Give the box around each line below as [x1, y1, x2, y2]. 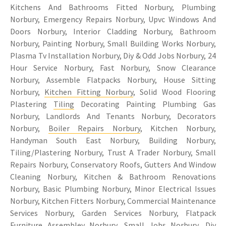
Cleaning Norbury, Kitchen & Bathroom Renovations [10, 171, 216, 182]
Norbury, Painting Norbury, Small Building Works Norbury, [10, 38, 216, 48]
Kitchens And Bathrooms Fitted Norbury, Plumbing [10, 2, 216, 12]
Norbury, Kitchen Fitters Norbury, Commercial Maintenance [10, 195, 216, 206]
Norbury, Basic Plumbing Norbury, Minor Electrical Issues [10, 183, 216, 194]
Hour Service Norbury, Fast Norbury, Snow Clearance [10, 62, 216, 73]
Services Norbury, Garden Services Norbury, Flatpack [10, 207, 216, 218]
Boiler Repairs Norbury [48, 123, 140, 133]
